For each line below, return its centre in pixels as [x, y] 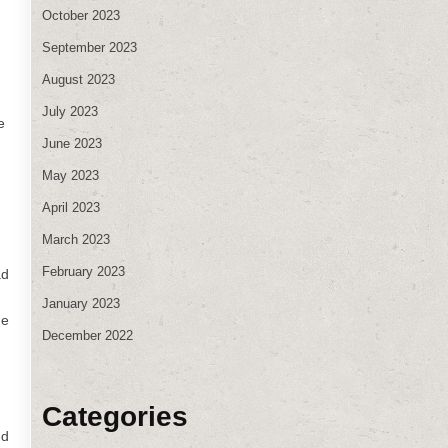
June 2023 [72, 143]
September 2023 [89, 47]
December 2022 [87, 335]
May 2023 [70, 175]
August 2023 [78, 79]
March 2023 [76, 239]
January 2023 [81, 303]
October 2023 [81, 15]
